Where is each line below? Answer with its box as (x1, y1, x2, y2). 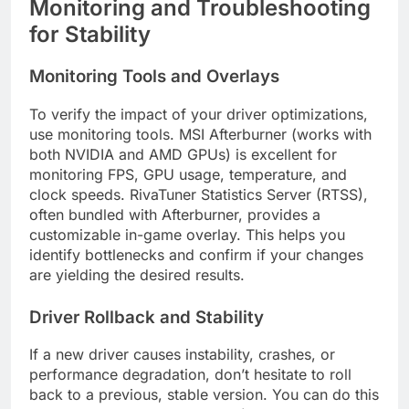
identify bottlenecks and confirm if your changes (29, 245, 363, 264)
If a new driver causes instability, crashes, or (29, 345, 335, 364)
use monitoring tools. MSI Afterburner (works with (29, 124, 372, 143)
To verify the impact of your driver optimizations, (29, 104, 368, 123)
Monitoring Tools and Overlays (29, 66, 279, 88)
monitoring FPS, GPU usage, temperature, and (29, 164, 347, 184)
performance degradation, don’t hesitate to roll (29, 365, 351, 384)
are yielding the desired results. (29, 265, 245, 284)
